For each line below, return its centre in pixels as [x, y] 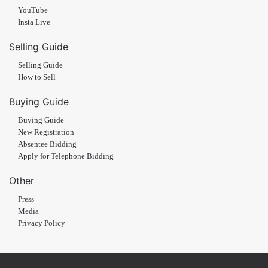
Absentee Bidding [47, 144]
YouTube [33, 10]
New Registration [46, 132]
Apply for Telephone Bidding [66, 156]
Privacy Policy [42, 223]
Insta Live [34, 22]
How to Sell [37, 77]
